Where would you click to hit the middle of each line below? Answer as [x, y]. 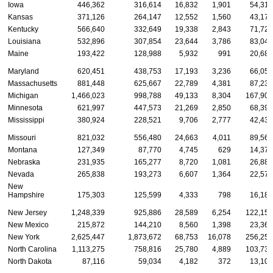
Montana [23, 150]
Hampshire [26, 195]
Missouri [22, 138]
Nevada [21, 175]
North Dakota [30, 262]
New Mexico [28, 225]
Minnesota [25, 108]
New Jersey [27, 213]
